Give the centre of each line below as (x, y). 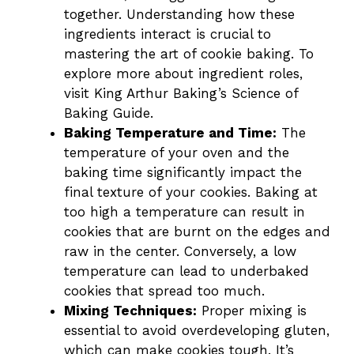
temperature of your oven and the (177, 153)
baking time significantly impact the (183, 173)
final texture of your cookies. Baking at (191, 192)
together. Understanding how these (179, 15)
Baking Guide (107, 113)
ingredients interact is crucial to (168, 34)
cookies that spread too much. (164, 291)
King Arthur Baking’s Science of (196, 94)
